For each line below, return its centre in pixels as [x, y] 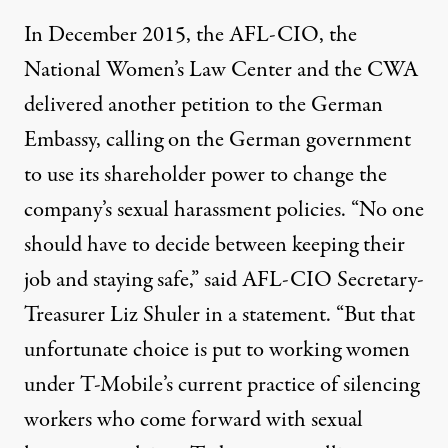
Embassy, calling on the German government [217, 140]
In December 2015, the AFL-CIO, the [190, 35]
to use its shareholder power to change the [205, 175]
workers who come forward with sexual [193, 420]
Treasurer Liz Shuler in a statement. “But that [219, 315]
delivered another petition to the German [203, 105]
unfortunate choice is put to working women [217, 350]
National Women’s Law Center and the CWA [221, 70]
